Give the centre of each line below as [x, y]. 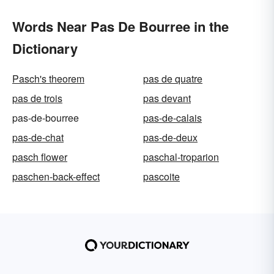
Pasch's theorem [48, 78]
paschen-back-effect [56, 176]
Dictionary [45, 48]
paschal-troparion [181, 157]
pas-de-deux [170, 137]
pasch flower [40, 157]
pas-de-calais [172, 117]
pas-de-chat [38, 137]
